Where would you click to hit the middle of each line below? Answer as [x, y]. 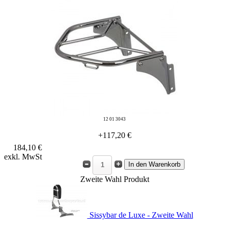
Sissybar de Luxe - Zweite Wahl [140, 215]
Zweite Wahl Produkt [114, 179]
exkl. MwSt [23, 156]
